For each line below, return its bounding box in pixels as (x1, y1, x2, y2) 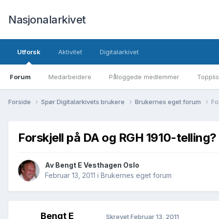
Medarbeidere (48, 73, 91, 81)
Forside (8, 97, 32, 106)
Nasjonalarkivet (8, 13, 86, 26)
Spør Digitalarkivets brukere (41, 97, 126, 106)
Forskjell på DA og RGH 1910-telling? (18, 130, 217, 145)
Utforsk (17, 48, 41, 56)
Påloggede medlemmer (109, 73, 179, 81)
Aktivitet (58, 48, 82, 56)
